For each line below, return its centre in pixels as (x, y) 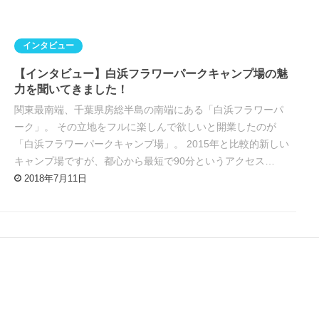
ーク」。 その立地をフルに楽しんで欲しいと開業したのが (146, 127)
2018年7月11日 (55, 179)
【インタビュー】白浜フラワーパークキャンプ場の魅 (151, 74)
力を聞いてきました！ (72, 90)
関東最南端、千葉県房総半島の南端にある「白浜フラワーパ (149, 110)
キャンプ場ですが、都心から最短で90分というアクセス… (145, 161)
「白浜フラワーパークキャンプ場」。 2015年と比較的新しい (152, 144)
